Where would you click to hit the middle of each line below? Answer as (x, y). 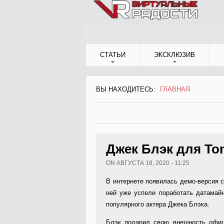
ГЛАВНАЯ (175, 89)
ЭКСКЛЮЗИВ (174, 55)
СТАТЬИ (113, 55)
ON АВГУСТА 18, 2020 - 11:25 (148, 163)
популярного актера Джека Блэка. (158, 204)
